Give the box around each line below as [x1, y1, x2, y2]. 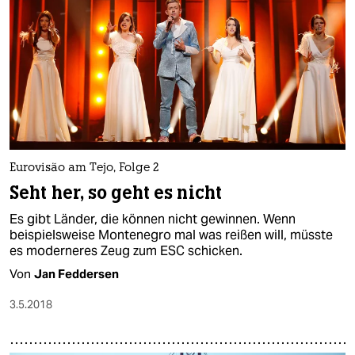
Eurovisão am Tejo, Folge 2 [10, 162, 158, 174]
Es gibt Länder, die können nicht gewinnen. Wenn [10, 210, 296, 227]
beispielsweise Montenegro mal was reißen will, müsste [10, 226, 333, 243]
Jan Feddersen [34, 265, 119, 281]
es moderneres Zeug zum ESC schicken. [10, 242, 242, 259]
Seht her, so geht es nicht [10, 181, 222, 204]
